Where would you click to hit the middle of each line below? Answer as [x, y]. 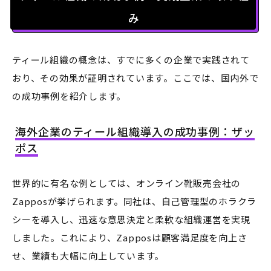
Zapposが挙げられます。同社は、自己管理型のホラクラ [134, 201]
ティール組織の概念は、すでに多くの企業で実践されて [131, 60]
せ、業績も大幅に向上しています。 [88, 256]
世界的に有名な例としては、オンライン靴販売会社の [126, 183]
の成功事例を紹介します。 [69, 96]
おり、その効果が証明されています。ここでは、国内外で [135, 78]
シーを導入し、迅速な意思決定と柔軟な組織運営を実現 [131, 220]
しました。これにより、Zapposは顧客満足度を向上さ [130, 238]
